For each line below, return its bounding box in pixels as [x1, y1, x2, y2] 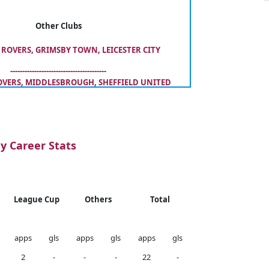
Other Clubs [35, 20, 82, 31]
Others [85, 194, 112, 205]
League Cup [13, 194, 59, 205]
